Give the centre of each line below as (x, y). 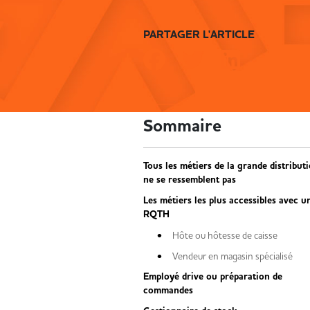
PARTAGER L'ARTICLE (199, 35)
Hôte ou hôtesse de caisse (225, 235)
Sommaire (182, 126)
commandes (168, 291)
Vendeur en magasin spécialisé (232, 256)
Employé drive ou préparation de (213, 277)
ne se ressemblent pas (190, 180)
